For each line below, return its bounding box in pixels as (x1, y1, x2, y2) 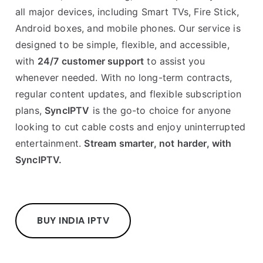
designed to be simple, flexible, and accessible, (15, 39, 230, 50)
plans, (15, 104, 45, 116)
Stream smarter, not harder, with (84, 137, 232, 149)
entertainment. (15, 137, 85, 149)
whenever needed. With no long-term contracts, (15, 72, 232, 83)
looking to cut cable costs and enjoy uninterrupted (15, 121, 246, 133)
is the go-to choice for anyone (89, 104, 231, 116)
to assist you (144, 55, 205, 67)
